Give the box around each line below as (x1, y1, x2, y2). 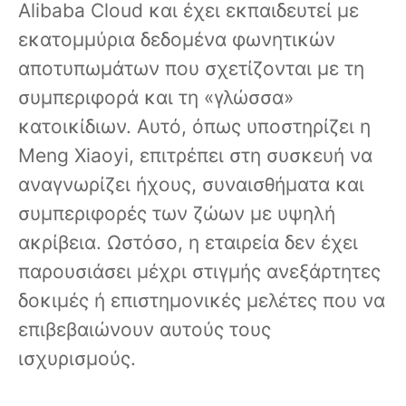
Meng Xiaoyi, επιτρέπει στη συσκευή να (18, 144, 372, 168)
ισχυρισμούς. (18, 347, 136, 371)
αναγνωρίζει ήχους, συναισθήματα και (18, 173, 364, 197)
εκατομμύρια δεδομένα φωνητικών (18, 28, 335, 52)
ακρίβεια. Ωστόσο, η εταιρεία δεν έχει (18, 231, 358, 255)
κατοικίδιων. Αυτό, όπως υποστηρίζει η (18, 115, 371, 139)
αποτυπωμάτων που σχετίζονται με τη (18, 57, 364, 81)
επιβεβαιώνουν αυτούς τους (18, 318, 271, 342)
